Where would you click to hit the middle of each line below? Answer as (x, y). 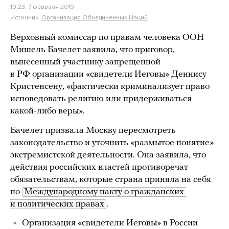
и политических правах (57, 204)
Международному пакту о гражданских (104, 192)
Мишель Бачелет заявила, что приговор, (93, 50)
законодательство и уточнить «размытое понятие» (112, 143)
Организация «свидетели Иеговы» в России (110, 223)
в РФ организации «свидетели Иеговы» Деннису (108, 74)
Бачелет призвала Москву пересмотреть (93, 131)
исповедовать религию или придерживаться (101, 99)
